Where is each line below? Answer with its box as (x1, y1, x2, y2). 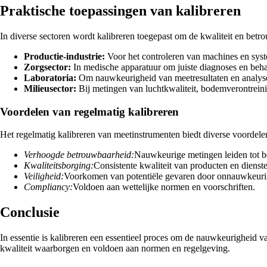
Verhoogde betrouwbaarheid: (24, 150, 134, 160)
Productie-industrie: (24, 51, 105, 61)
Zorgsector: (24, 61, 71, 72)
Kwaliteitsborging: (24, 160, 94, 171)
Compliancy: (24, 182, 73, 193)
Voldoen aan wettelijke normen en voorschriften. (73, 182, 255, 193)
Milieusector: (24, 83, 76, 94)
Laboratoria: (24, 72, 76, 83)
